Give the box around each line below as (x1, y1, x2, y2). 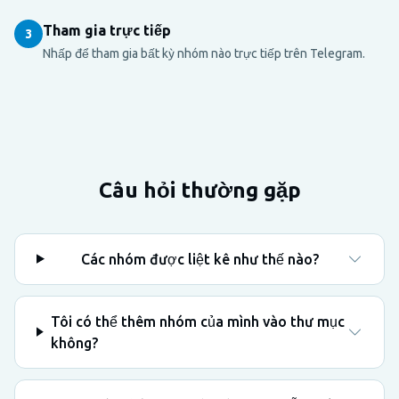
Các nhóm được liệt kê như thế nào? (80, 250, 319, 267)
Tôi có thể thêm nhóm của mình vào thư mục (50, 313, 345, 330)
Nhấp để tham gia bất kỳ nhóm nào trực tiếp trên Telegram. (43, 45, 365, 61)
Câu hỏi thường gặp (98, 177, 301, 202)
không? (50, 334, 98, 351)
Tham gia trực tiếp (43, 21, 171, 38)
